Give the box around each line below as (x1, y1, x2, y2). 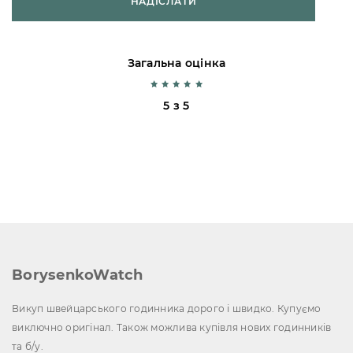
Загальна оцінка (127, 55, 226, 70)
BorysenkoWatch (12, 266, 143, 284)
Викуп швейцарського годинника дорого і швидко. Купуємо (12, 302, 321, 314)
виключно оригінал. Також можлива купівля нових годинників (12, 321, 332, 333)
